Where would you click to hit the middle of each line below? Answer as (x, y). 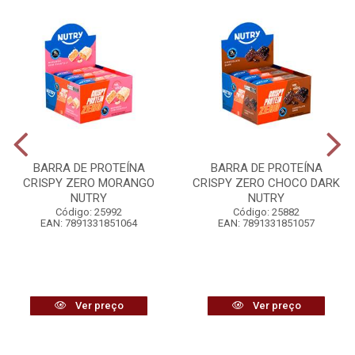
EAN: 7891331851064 (89, 223)
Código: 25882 (266, 212)
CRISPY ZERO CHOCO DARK (266, 183)
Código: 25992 (89, 212)
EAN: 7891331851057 (266, 223)
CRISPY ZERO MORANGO (89, 183)
